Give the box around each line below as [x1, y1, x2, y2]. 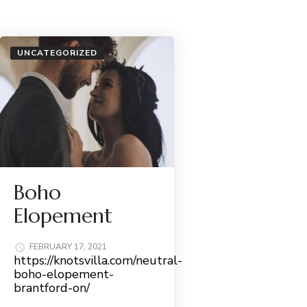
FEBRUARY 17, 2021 [29, 241, 107, 253]
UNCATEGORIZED [17, 47, 97, 59]
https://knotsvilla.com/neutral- [14, 251, 182, 269]
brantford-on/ [14, 279, 90, 296]
